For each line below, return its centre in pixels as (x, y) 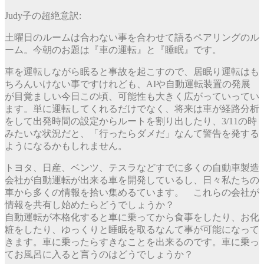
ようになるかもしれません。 (66, 146)
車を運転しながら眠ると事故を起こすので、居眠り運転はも (132, 72)
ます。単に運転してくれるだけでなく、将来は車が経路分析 (132, 109)
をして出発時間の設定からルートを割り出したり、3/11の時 (131, 121)
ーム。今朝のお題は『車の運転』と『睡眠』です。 (113, 50)
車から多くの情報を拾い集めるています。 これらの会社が (132, 193)
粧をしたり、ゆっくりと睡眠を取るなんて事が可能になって (132, 230)
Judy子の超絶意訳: (43, 16)
